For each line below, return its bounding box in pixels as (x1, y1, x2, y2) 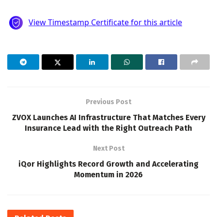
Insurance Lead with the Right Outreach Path (25, 123, 192, 133)
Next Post (93, 144, 124, 153)
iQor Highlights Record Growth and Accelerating (18, 159, 199, 169)
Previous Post (86, 97, 131, 106)
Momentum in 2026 (74, 170, 143, 179)
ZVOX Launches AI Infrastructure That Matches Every (12, 112, 205, 122)
